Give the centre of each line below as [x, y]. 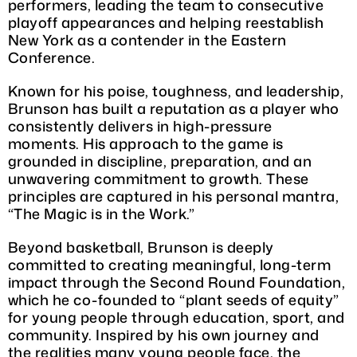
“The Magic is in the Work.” [101, 213]
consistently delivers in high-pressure [140, 126]
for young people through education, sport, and [176, 317]
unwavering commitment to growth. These [158, 178]
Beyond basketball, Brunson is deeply [141, 247]
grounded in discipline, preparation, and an [160, 161]
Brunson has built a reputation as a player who [173, 108]
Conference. [51, 57]
